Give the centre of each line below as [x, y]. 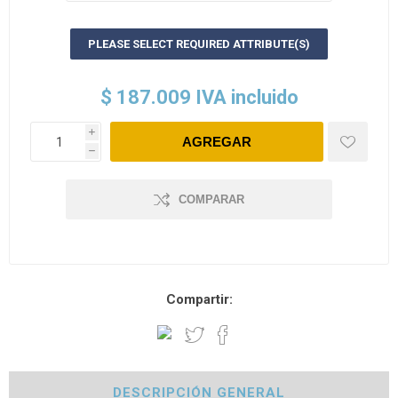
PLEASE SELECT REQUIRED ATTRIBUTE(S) [199, 44]
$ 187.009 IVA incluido [199, 98]
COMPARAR [211, 200]
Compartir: [199, 300]
